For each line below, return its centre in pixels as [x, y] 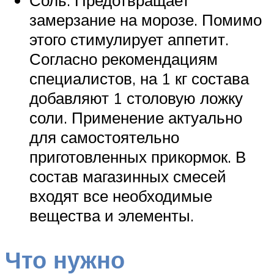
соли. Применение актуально [136, 118]
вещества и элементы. [112, 216]
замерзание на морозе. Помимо [146, 20]
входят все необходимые [121, 196]
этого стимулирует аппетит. [129, 39]
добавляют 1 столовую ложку [136, 98]
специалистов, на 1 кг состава [139, 79]
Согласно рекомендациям [124, 59]
